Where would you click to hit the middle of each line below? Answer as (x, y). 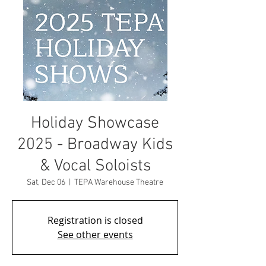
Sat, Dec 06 (46, 183)
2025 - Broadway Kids (95, 145)
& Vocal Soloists (95, 166)
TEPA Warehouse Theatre (119, 183)
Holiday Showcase (95, 123)
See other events (95, 235)
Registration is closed (95, 220)
